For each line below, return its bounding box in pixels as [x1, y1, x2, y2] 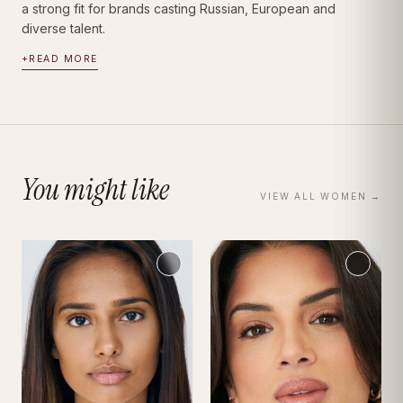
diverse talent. [22, 21, 105, 37]
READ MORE [29, 53, 98, 66]
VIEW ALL [260, 191, 321, 202]
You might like [22, 171, 169, 210]
